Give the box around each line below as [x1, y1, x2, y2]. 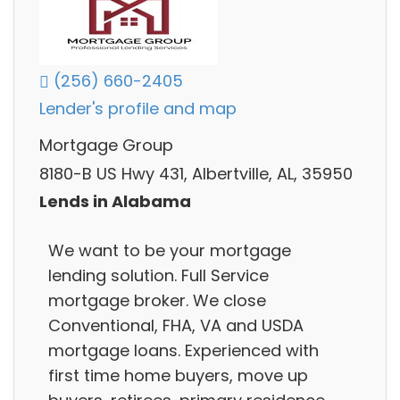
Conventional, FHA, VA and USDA [48, 313, 304, 337]
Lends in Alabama [39, 190, 191, 213]
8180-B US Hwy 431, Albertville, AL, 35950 [39, 162, 353, 185]
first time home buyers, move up [48, 363, 308, 387]
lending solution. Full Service [48, 263, 269, 287]
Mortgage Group [39, 134, 173, 157]
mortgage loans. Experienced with [48, 338, 319, 362]
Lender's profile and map [39, 97, 237, 121]
